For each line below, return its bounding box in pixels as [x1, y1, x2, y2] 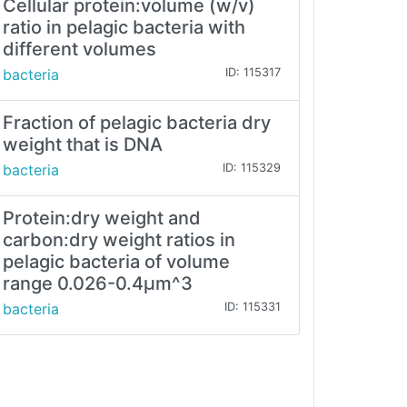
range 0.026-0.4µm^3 [3, 273, 193, 295]
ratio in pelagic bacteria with [3, 16, 245, 39]
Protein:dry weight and [3, 207, 201, 230]
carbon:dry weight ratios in [3, 229, 235, 252]
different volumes [3, 38, 156, 61]
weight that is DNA [3, 134, 163, 156]
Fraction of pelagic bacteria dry [3, 112, 271, 134]
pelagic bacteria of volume [3, 251, 230, 273]
